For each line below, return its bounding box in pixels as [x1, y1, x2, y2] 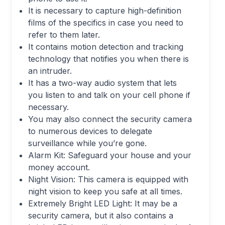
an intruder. [28, 66, 72, 76]
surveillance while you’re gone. [28, 138, 147, 149]
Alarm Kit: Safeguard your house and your [28, 150, 191, 161]
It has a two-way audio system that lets [28, 78, 177, 88]
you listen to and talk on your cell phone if [28, 90, 190, 100]
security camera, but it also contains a [28, 210, 173, 221]
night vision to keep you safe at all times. [28, 186, 182, 197]
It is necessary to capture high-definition [28, 6, 181, 16]
